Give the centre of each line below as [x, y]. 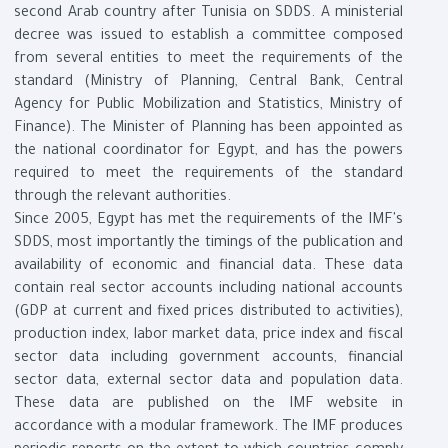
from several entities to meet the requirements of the [208, 60]
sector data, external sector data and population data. [208, 382]
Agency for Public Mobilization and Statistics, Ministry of [208, 106]
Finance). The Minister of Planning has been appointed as [208, 129]
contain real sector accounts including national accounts [208, 290]
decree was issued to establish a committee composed [208, 37]
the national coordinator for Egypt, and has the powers [208, 152]
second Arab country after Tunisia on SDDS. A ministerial [208, 14]
